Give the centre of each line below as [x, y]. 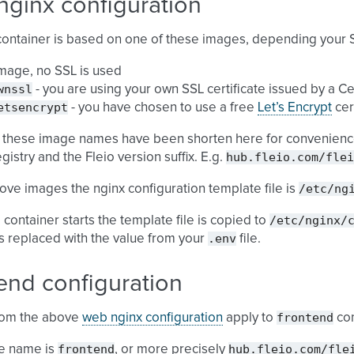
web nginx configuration [153, 318]
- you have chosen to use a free [163, 108]
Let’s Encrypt [295, 108]
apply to [250, 318]
